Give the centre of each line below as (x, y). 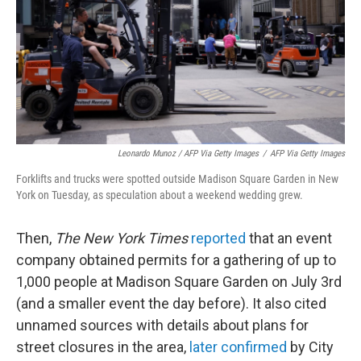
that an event (290, 239)
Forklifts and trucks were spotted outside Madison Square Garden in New (177, 179)
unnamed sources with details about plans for (162, 326)
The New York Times (121, 239)
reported (220, 239)
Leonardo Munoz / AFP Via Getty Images (188, 154)
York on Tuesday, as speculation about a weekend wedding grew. (160, 195)
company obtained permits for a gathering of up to (176, 260)
